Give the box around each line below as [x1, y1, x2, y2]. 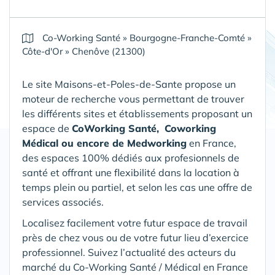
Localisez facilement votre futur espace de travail [22, 217, 247, 229]
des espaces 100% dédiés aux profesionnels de [22, 152, 239, 164]
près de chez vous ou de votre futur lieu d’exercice [22, 231, 249, 244]
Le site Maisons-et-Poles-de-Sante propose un [22, 78, 236, 90]
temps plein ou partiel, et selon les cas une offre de [22, 181, 252, 193]
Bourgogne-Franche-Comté [130, 32, 245, 44]
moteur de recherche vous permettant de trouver [22, 93, 244, 105]
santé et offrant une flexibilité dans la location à [22, 166, 239, 179]
